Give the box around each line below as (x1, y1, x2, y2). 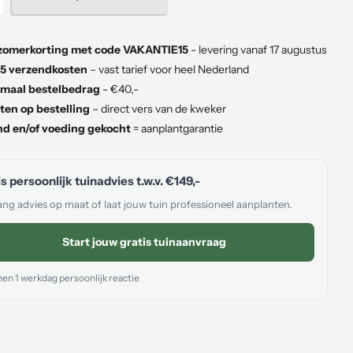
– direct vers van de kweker (90, 102, 226, 117)
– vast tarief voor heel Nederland (87, 62, 249, 77)
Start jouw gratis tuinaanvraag (61, 234, 226, 249)
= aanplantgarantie (131, 121, 223, 136)
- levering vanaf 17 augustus (188, 43, 327, 58)
